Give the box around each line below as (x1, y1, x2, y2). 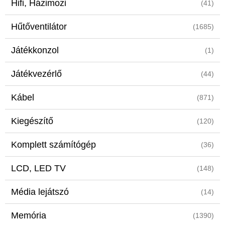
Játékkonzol (11, 45, 59, 55)
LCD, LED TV (11, 163, 66, 173)
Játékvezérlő (11, 69, 62, 79)
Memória (11, 210, 46, 220)
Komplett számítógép (11, 140, 96, 150)
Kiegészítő (11, 116, 53, 126)
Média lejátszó (11, 187, 69, 197)
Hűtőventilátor (11, 22, 67, 32)
